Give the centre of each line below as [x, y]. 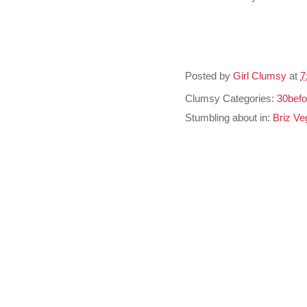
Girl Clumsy [260, 76]
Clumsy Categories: [231, 99]
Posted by [209, 76]
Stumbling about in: [229, 118]
